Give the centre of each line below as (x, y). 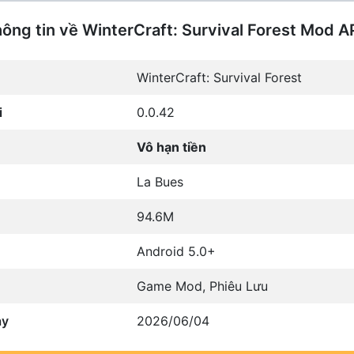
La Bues (160, 182)
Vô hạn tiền (171, 147)
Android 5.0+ (176, 252)
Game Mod (169, 286)
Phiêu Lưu (238, 286)
